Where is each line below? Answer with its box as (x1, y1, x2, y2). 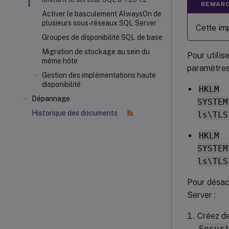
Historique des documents (32, 109, 119, 117)
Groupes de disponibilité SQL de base (42, 33, 163, 41)
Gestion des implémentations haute (42, 71, 156, 79)
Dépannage (32, 95, 70, 103)
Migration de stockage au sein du (42, 48, 150, 56)
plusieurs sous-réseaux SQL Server (42, 19, 156, 27)
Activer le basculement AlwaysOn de (42, 10, 162, 18)
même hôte (42, 57, 78, 65)
